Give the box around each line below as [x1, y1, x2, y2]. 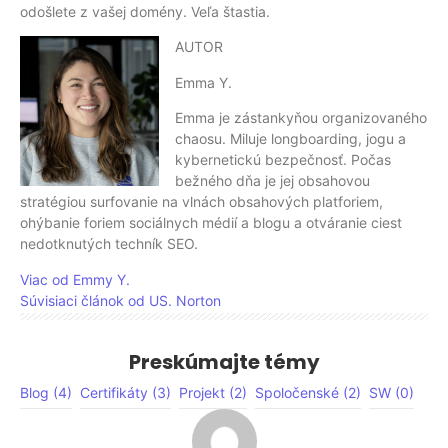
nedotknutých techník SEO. [20, 235, 198, 253]
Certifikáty [80, 384, 148, 402]
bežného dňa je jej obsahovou [175, 172, 370, 190]
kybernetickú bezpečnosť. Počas [175, 151, 391, 169]
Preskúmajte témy [128, 348, 320, 377]
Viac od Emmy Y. [20, 270, 130, 288]
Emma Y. [175, 73, 232, 91]
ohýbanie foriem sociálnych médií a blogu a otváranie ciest [20, 214, 402, 232]
